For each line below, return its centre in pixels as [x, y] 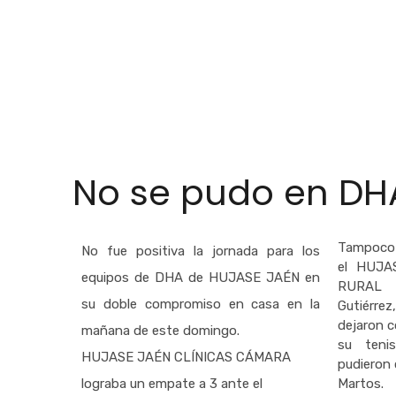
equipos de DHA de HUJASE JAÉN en [201, 278]
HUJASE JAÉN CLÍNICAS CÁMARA [186, 357]
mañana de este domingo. [160, 331]
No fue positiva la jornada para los [201, 251]
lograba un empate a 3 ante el [172, 384]
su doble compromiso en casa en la [201, 304]
